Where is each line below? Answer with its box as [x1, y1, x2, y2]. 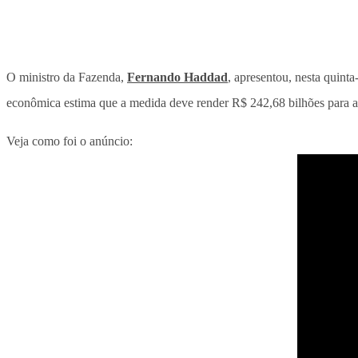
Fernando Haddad [127, 70, 228, 85]
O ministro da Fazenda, [6, 70, 127, 85]
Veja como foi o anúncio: [6, 134, 133, 149]
